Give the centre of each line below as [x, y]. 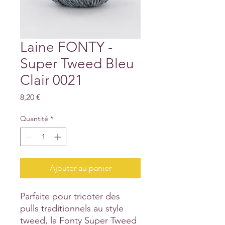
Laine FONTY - [66, 47]
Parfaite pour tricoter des [70, 197]
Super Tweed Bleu [77, 64]
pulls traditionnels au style [72, 209]
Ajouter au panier [80, 168]
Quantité [34, 119]
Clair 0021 [51, 80]
